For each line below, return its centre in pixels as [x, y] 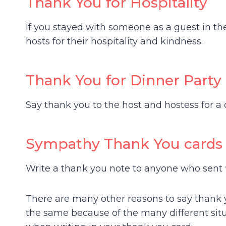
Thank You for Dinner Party [124, 80]
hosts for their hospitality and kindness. [114, 41]
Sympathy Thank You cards [124, 144]
